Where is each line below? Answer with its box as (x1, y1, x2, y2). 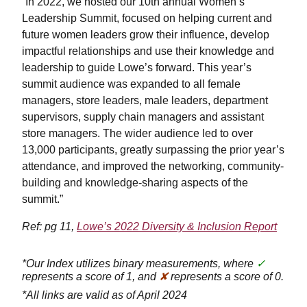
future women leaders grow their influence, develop (22, 28, 269, 40)
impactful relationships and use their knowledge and (22, 45, 274, 57)
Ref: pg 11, (22, 220, 77, 232)
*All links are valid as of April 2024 (22, 288, 187, 301)
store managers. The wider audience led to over (22, 127, 253, 139)
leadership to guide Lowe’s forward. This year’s (22, 61, 251, 73)
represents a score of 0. (168, 270, 284, 282)
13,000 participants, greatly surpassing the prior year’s (22, 143, 284, 156)
